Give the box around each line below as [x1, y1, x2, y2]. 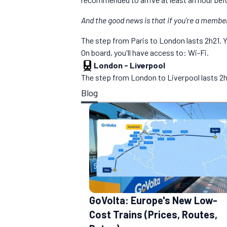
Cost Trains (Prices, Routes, [89, 208, 217, 220]
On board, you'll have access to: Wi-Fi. [81, 48, 209, 58]
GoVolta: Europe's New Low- [89, 194, 217, 206]
